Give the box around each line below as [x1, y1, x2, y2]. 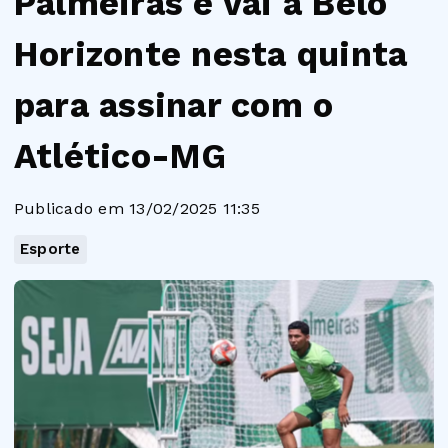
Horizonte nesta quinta [14, 34, 408, 74]
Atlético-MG [14, 136, 227, 176]
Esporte [20, 240, 81, 258]
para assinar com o [14, 85, 334, 125]
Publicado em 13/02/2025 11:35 [14, 199, 260, 218]
